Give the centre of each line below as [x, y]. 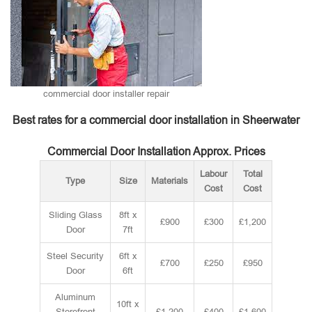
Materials [170, 181]
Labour [213, 174]
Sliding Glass [75, 215]
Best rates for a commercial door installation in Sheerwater [156, 120]
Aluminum [75, 297]
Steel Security [75, 256]
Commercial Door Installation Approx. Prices [156, 151]
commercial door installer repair [106, 94]
